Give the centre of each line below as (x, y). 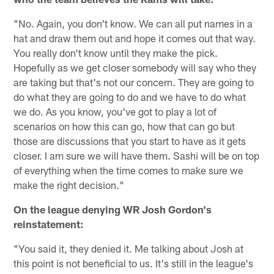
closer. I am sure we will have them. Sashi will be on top (137, 156)
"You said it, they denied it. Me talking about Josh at (129, 249)
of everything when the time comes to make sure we (129, 170)
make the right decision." (69, 185)
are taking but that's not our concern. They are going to (134, 82)
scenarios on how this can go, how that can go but (124, 126)
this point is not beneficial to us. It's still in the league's (134, 263)
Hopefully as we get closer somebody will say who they (135, 68)
